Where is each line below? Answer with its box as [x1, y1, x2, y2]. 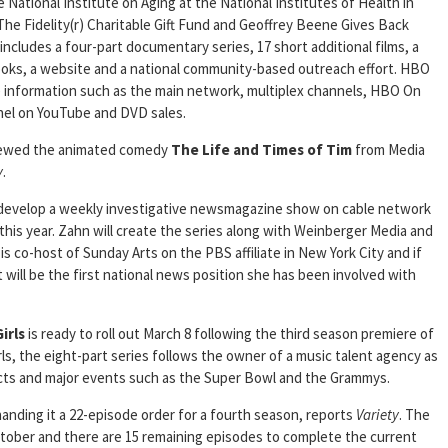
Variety [356, 405, 399, 425]
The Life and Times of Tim [171, 140, 352, 160]
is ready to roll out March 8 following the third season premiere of [25, 324, 434, 344]
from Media [352, 140, 425, 160]
